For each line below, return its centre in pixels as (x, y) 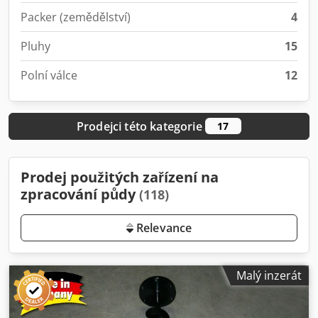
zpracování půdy (80, 194)
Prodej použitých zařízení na (120, 177)
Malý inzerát (269, 275)
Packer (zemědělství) (76, 17)
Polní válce (49, 75)
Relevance (163, 228)
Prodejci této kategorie (141, 126)
